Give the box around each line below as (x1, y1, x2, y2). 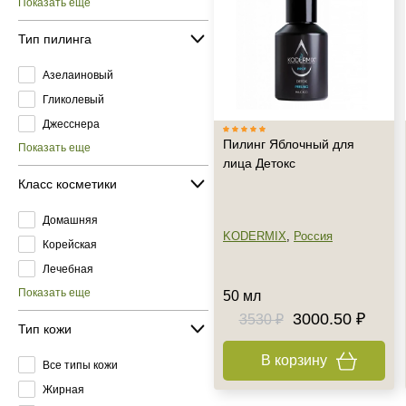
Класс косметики (18, 176, 117, 191)
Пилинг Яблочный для (223, 137, 354, 151)
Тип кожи (18, 321, 72, 336)
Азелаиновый (43, 68, 113, 82)
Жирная (43, 382, 84, 396)
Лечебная (43, 262, 93, 275)
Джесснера (43, 117, 100, 130)
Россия (294, 229, 333, 243)
